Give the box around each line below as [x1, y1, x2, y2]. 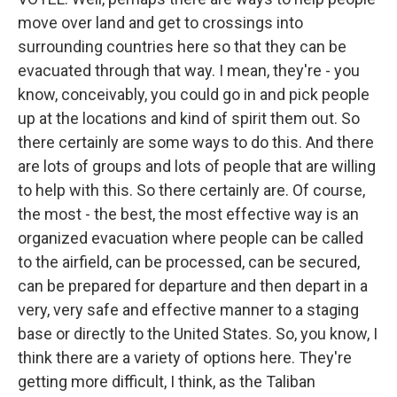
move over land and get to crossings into [18, 13, 303, 32]
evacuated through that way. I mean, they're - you [18, 61, 360, 80]
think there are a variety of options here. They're [18, 348, 352, 367]
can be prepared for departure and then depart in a [18, 276, 368, 295]
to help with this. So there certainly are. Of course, [18, 181, 365, 199]
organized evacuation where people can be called [18, 229, 363, 247]
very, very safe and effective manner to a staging [18, 300, 359, 319]
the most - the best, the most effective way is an [18, 205, 359, 223]
